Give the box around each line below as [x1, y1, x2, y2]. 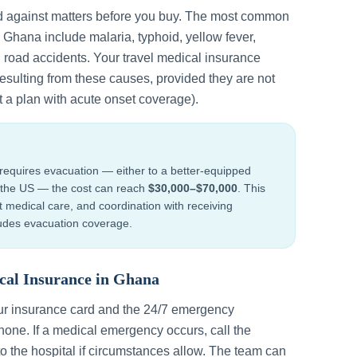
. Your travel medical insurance [87, 51, 261, 65]
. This [237, 182, 265, 194]
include [41, 30, 89, 44]
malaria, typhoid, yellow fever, [89, 30, 256, 44]
